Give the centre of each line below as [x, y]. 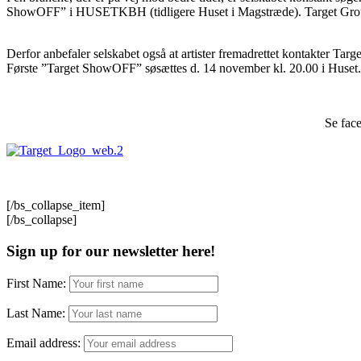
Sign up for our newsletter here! [111, 251]
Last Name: [36, 313]
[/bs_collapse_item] [56, 205]
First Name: [36, 283]
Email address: [45, 342]
